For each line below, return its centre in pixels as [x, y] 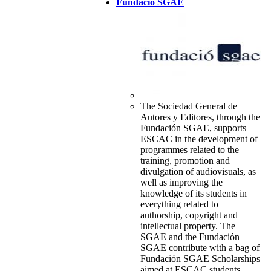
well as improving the [181, 183]
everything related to [179, 204]
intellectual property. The [188, 226]
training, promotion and [185, 161]
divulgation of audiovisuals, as [198, 172]
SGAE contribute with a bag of [200, 248]
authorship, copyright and [189, 215]
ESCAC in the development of [199, 139]
